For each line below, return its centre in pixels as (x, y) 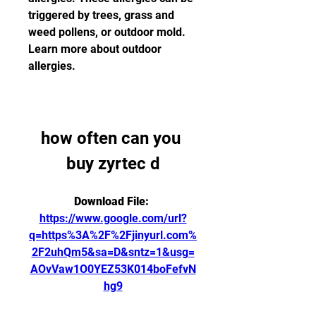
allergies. (52, 66)
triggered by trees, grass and (101, 15)
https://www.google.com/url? (113, 218)
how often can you (111, 138)
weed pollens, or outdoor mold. (107, 32)
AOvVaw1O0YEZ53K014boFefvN (113, 269)
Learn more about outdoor (95, 49)
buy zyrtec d (113, 164)
